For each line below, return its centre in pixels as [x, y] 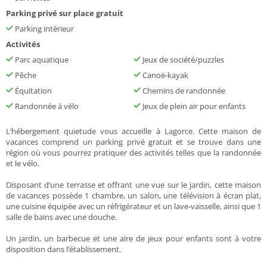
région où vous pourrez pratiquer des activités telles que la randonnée [133, 153]
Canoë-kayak [164, 75]
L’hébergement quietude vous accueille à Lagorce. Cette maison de [133, 131]
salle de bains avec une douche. [61, 217]
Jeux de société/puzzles [182, 60]
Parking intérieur [44, 29]
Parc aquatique [41, 60]
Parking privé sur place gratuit [65, 13]
